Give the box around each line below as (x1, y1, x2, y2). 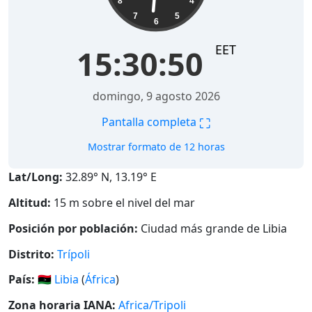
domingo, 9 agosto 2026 (92, 88, 220, 104)
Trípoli (57, 246, 90, 262)
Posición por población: (8, 220, 138, 236)
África (85, 272, 116, 288)
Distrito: (8, 246, 54, 262)
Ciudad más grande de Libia (138, 220, 287, 236)
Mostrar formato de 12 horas (87, 140, 225, 154)
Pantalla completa (102, 114, 199, 130)
